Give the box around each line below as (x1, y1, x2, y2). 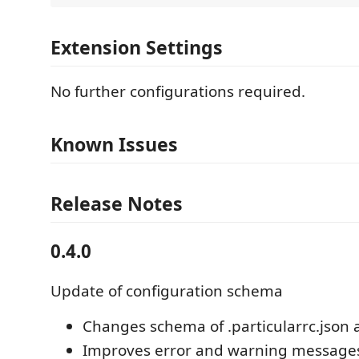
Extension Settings (50, 34, 223, 61)
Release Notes (50, 191, 183, 217)
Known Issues (50, 131, 178, 157)
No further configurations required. (50, 81, 305, 103)
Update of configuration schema (50, 280, 283, 302)
